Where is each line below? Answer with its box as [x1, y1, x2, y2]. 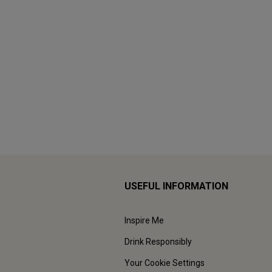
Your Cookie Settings [124, 258, 205, 268]
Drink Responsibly [124, 237, 192, 247]
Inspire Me [124, 216, 164, 226]
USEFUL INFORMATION [124, 180, 228, 192]
